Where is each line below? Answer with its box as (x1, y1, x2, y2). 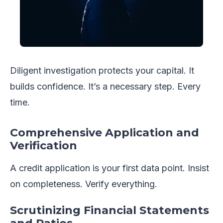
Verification (10, 139, 77, 153)
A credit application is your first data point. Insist (10, 163, 209, 174)
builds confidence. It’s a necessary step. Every (10, 81, 201, 92)
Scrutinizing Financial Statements (10, 204, 209, 218)
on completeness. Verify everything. (10, 179, 157, 190)
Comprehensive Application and (10, 126, 199, 140)
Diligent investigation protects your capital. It (10, 65, 194, 76)
